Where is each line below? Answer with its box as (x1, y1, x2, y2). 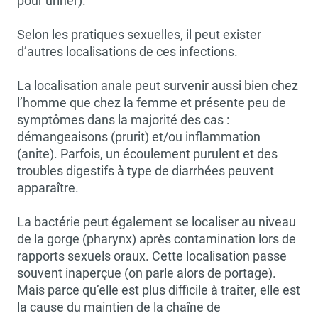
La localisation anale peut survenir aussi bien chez (17, 78, 298, 93)
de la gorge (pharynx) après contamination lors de (17, 231, 296, 246)
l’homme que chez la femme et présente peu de (17, 95, 286, 110)
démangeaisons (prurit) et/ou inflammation (17, 129, 261, 144)
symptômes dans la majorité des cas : (17, 112, 229, 127)
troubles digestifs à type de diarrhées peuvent (17, 163, 274, 178)
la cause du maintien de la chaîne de (17, 300, 221, 314)
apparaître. (17, 180, 79, 195)
